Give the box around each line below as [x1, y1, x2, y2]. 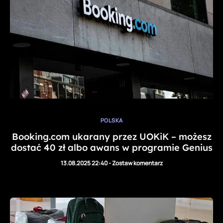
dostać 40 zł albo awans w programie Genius [10, 142, 213, 154]
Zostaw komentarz [111, 159, 163, 168]
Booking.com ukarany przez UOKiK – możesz [11, 131, 212, 143]
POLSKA [100, 116, 123, 124]
